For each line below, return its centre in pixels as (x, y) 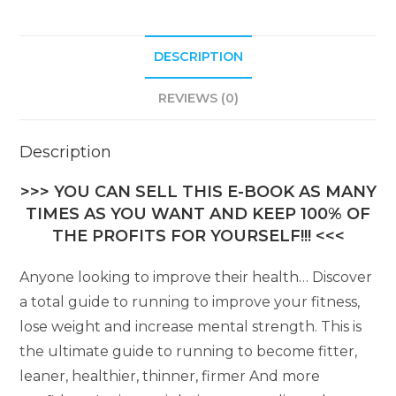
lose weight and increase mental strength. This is (191, 327)
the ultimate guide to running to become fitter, (189, 352)
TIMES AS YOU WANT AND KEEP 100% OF (198, 214)
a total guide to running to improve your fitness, (190, 302)
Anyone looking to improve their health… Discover (196, 278)
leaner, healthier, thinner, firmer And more (170, 377)
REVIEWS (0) (198, 99)
